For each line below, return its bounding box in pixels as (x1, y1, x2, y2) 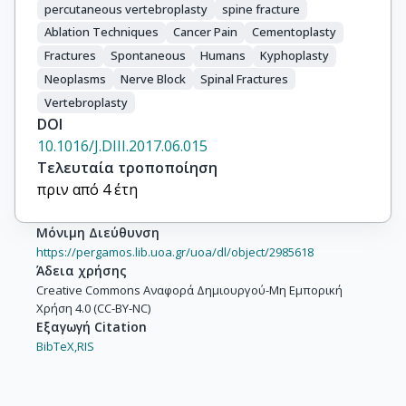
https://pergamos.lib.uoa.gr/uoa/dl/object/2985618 (36, 244, 314, 261)
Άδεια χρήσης (36, 262, 127, 280)
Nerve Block (121, 70, 186, 87)
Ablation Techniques (44, 24, 159, 41)
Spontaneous (111, 47, 186, 64)
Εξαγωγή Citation (36, 318, 147, 336)
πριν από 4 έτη (37, 179, 138, 200)
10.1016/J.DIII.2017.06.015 (37, 136, 208, 157)
